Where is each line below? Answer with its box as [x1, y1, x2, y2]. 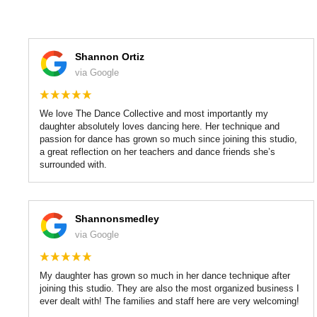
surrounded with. [40, 158, 107, 170]
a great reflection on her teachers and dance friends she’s [40, 146, 275, 157]
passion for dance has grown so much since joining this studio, [40, 133, 297, 144]
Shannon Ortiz [75, 50, 144, 62]
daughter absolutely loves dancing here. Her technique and [40, 120, 279, 132]
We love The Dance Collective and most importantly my [40, 108, 268, 119]
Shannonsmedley [75, 212, 159, 224]
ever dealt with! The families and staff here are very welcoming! [40, 295, 299, 306]
